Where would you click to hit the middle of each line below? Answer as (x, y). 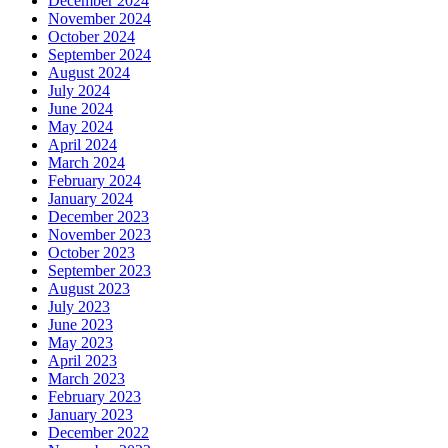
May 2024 (80, 127)
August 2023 (89, 289)
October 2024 (91, 37)
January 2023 (90, 415)
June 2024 (80, 109)
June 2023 (80, 325)
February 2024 (94, 181)
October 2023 (91, 253)
